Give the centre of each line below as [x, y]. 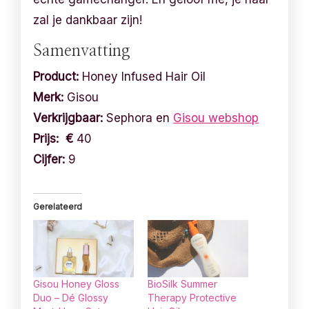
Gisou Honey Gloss [77, 284]
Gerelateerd [58, 206]
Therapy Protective [192, 298]
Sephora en [138, 118]
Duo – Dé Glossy [71, 298]
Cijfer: [49, 159]
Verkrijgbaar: [68, 118]
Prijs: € [53, 138]
